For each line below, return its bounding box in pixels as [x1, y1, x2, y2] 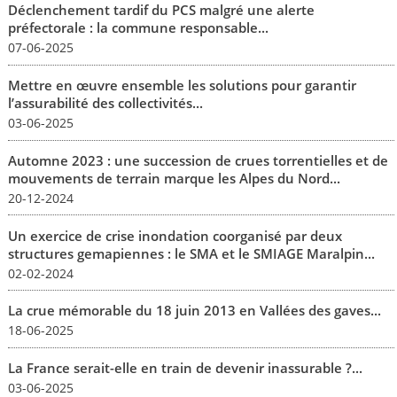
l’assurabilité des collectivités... [7, 94, 203, 113]
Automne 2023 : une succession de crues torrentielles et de [7, 151, 388, 169]
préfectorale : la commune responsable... [7, 19, 269, 37]
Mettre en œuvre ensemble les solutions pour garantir [7, 76, 356, 95]
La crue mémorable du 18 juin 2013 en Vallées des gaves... [7, 301, 381, 320]
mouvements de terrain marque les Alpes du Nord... [7, 168, 340, 187]
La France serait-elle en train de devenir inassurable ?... [7, 359, 362, 378]
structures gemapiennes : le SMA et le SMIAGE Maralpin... [7, 244, 375, 262]
